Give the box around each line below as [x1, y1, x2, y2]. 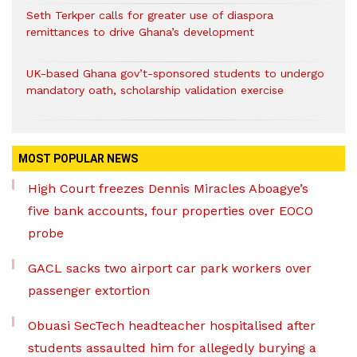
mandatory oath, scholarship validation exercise [26, 83, 284, 96]
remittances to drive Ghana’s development [26, 25, 254, 38]
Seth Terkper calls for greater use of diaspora [26, 8, 273, 22]
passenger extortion [28, 282, 150, 298]
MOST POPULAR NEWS [18, 151, 138, 165]
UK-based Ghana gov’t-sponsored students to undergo [26, 66, 324, 80]
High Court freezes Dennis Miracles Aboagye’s [28, 180, 308, 196]
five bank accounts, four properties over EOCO [28, 202, 313, 218]
